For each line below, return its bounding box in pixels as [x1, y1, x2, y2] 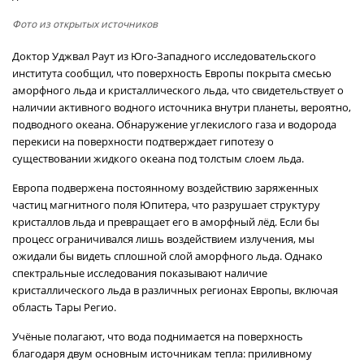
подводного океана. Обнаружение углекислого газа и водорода [12, 117, 336, 132]
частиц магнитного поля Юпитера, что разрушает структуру [12, 197, 320, 212]
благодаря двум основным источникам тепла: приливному [12, 346, 312, 361]
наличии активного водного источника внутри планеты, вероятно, [12, 100, 351, 115]
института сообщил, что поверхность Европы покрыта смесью [12, 66, 331, 80]
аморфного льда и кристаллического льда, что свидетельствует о [12, 83, 344, 97]
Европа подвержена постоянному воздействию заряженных [12, 180, 318, 195]
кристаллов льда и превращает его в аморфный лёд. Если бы [12, 214, 319, 229]
